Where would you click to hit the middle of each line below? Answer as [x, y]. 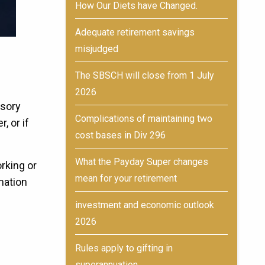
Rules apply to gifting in [124, 248]
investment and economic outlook [145, 205]
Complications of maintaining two [144, 119]
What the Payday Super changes [142, 162]
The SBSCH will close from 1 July [145, 75]
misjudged [97, 49]
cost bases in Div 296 [120, 135]
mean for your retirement [126, 178]
